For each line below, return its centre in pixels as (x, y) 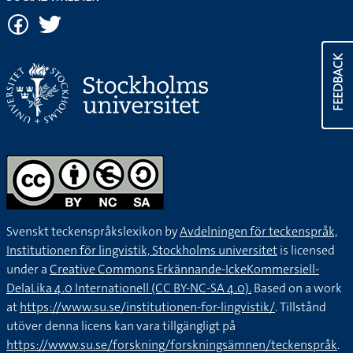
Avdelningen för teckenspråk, (258, 232)
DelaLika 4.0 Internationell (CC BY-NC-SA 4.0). (129, 288)
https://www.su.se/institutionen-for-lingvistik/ (147, 307)
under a (28, 269)
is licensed (306, 251)
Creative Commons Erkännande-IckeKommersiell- (184, 269)
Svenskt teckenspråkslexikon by (93, 232)
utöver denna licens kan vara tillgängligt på (121, 326)
